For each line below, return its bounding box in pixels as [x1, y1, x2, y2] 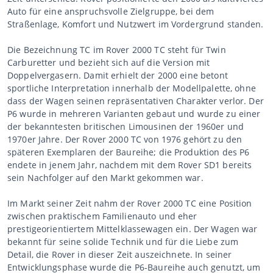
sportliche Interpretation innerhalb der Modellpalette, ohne [7, 82, 256, 94]
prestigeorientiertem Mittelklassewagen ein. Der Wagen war [7, 222, 258, 235]
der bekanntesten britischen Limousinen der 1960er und [7, 120, 244, 132]
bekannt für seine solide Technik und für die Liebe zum [7, 235, 239, 247]
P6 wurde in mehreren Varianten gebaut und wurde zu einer [7, 107, 261, 119]
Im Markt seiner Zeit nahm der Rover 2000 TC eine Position [7, 197, 252, 209]
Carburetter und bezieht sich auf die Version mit [7, 56, 210, 68]
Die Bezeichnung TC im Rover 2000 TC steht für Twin [7, 43, 226, 55]
